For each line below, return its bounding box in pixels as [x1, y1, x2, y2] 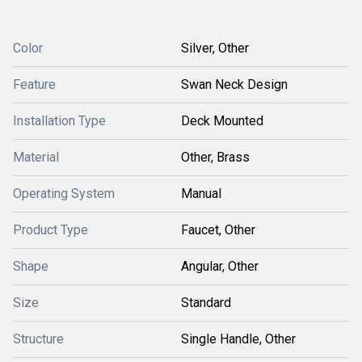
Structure [13, 331, 64, 347]
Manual [181, 186, 221, 201]
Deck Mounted [181, 113, 263, 128]
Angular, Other [181, 259, 259, 274]
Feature [13, 77, 56, 92]
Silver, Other [181, 40, 249, 56]
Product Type [13, 222, 88, 238]
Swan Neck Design [181, 77, 288, 92]
